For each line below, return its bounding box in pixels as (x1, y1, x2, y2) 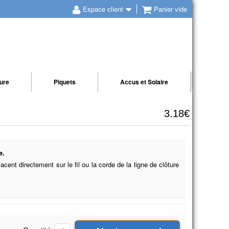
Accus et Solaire (120, 77, 168, 86)
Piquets (54, 77, 76, 86)
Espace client (83, 4, 123, 14)
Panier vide (154, 4, 187, 14)
